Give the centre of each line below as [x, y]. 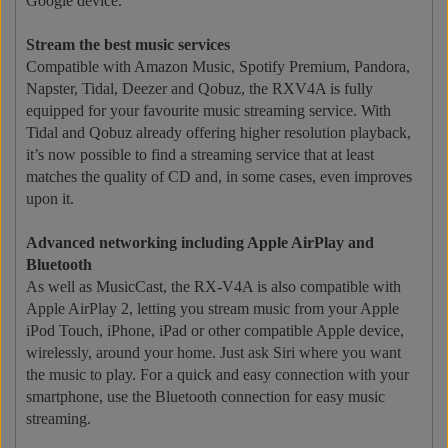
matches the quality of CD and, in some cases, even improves [219, 176]
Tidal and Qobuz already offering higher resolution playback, [218, 132]
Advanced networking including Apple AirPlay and [200, 242]
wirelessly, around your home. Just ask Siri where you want [213, 352]
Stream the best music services [128, 44]
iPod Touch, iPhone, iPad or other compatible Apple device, [215, 330]
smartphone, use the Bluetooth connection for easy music [205, 396]
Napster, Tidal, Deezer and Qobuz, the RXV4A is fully [199, 88]
